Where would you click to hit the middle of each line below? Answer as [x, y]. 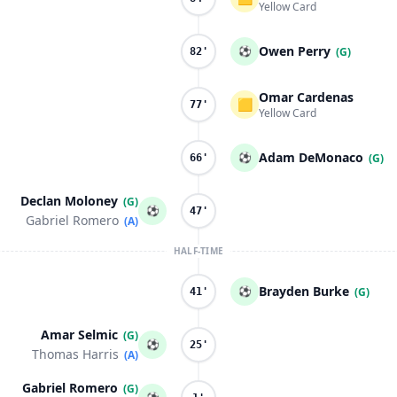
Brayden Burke [304, 291]
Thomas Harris [75, 354]
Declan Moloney [69, 201]
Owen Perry [295, 51]
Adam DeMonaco [311, 157]
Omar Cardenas [306, 97]
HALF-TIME [198, 251]
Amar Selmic [79, 335]
